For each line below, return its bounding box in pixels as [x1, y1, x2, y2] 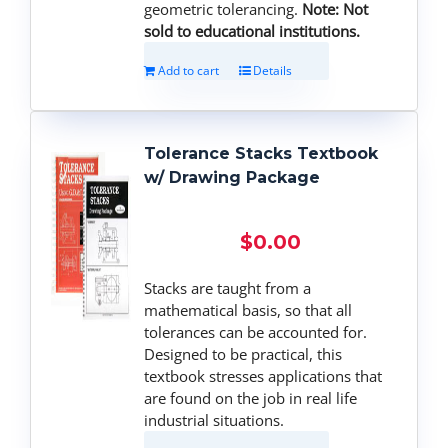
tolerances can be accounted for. [144, 321, 368, 342]
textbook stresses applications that [144, 365, 383, 386]
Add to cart [158, 61, 220, 79]
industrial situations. [144, 409, 285, 430]
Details [253, 61, 293, 79]
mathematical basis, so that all [144, 299, 353, 320]
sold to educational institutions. [144, 20, 361, 41]
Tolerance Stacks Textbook [144, 143, 379, 163]
